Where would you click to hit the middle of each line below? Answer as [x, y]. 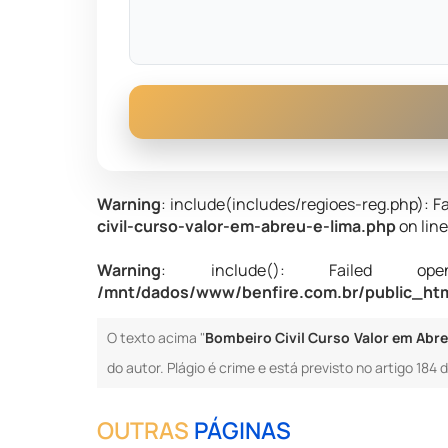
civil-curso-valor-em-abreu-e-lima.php [247, 226]
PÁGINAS [243, 430]
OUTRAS [146, 430]
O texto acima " [156, 337]
